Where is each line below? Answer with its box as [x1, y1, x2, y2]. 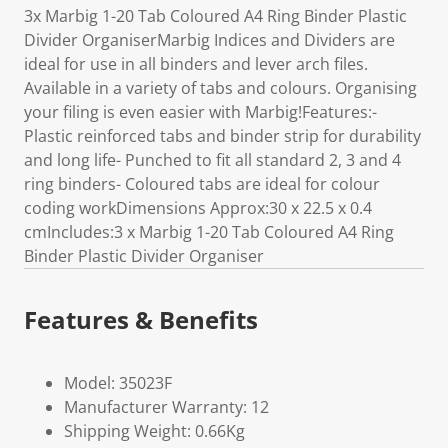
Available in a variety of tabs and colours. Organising [24, 77, 417, 99]
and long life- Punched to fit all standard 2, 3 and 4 [24, 149, 401, 171]
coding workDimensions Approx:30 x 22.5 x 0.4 [24, 197, 372, 219]
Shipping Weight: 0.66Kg [64, 420, 245, 442]
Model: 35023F [64, 372, 172, 394]
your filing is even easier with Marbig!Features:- [24, 101, 377, 123]
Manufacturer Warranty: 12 [64, 396, 269, 418]
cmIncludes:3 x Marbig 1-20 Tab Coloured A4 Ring [24, 221, 394, 243]
